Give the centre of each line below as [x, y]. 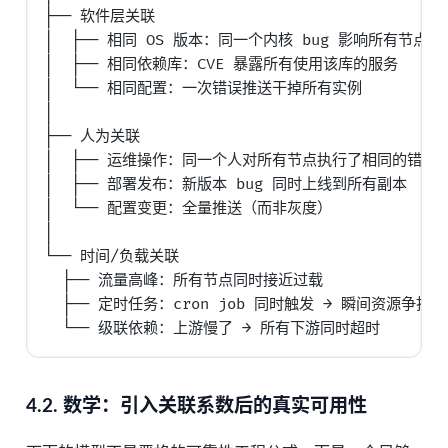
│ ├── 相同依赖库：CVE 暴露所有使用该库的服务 [221, 64]
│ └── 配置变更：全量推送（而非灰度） [188, 208]
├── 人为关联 [92, 136]
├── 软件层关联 [100, 16]
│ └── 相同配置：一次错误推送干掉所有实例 [203, 88]
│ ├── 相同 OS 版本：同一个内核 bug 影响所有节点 [236, 40]
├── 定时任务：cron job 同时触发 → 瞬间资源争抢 [238, 304]
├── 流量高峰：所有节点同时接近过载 [184, 280]
